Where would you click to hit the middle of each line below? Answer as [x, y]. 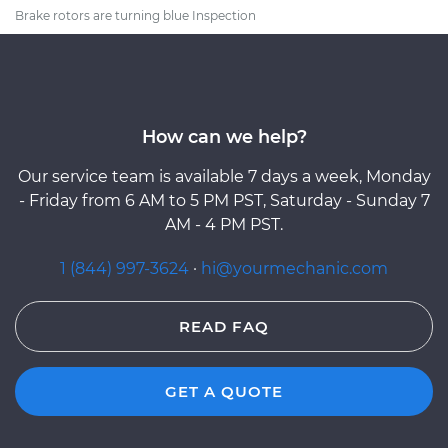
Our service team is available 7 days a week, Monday [224, 176]
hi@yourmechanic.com [294, 268]
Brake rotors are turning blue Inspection [135, 15]
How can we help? [224, 136]
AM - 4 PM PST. [224, 224]
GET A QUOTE [224, 391]
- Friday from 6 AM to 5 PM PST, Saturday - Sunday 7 [224, 200]
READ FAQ [224, 326]
